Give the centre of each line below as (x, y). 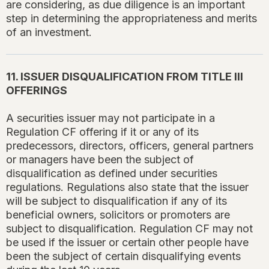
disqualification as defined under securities (112, 174)
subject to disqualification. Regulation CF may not (129, 229)
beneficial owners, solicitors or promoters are (118, 215)
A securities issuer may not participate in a (110, 118)
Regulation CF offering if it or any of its (102, 132)
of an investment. (49, 32)
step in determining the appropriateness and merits (131, 19)
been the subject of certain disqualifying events (123, 256)
